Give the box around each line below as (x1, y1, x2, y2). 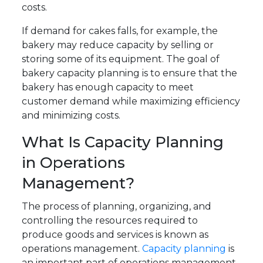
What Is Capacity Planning (22, 133, 224, 152)
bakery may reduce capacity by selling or (22, 39, 214, 51)
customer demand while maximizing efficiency (22, 96, 241, 107)
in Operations (22, 153, 126, 173)
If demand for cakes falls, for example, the (22, 25, 218, 37)
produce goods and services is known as (22, 229, 209, 241)
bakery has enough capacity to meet (22, 82, 194, 93)
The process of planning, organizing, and (22, 201, 212, 213)
